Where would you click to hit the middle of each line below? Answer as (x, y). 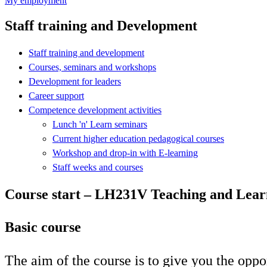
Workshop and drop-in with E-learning (125, 153)
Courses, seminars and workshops (92, 67)
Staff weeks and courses (98, 167)
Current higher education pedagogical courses (138, 138)
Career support (56, 95)
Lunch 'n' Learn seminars (100, 124)
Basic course (43, 227)
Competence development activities (95, 110)
